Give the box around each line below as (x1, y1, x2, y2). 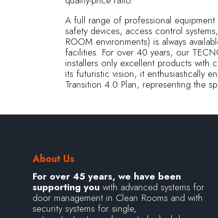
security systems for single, (33, 202, 137, 216)
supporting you (33, 181, 100, 194)
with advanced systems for (100, 181, 205, 194)
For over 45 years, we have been (33, 170, 182, 183)
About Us (33, 152, 75, 166)
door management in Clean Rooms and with (33, 191, 203, 205)
